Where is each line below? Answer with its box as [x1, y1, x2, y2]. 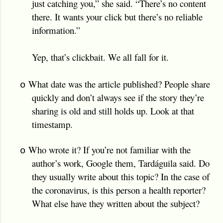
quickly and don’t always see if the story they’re [32, 91, 204, 104]
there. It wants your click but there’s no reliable [32, 10, 203, 23]
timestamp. [32, 117, 73, 130]
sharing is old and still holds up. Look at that [32, 104, 194, 117]
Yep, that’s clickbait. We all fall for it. [32, 50, 169, 63]
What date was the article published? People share [28, 77, 210, 90]
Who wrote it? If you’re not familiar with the [28, 143, 191, 156]
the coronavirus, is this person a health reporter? [32, 183, 206, 196]
